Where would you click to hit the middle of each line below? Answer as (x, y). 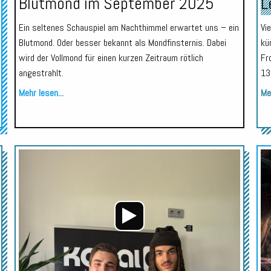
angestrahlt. (41, 73)
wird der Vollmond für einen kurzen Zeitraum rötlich (111, 57)
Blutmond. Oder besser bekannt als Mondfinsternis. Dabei (122, 42)
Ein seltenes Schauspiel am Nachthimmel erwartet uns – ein (129, 27)
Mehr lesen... (41, 93)
